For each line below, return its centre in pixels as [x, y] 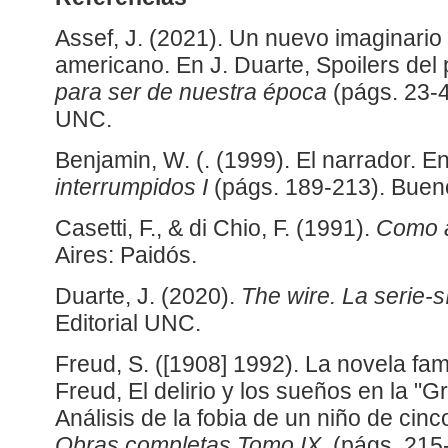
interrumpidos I [131, 188]
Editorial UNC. [128, 324]
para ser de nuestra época [191, 93]
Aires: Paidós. [126, 256]
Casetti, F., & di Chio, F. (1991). [215, 229]
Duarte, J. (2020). [148, 297]
